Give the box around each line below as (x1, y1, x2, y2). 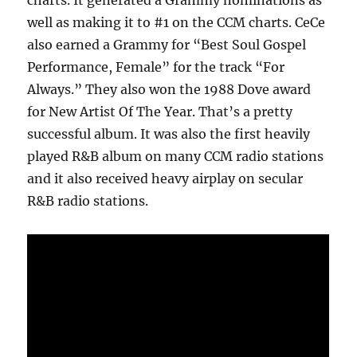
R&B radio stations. (27, 193, 149, 210)
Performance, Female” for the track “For (27, 59, 285, 76)
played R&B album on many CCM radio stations (27, 148, 324, 165)
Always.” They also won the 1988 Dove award (27, 81, 312, 98)
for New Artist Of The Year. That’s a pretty (27, 104, 293, 120)
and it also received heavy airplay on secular (27, 171, 304, 187)
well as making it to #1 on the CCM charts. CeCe (27, 14, 326, 31)
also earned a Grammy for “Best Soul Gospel (27, 37, 307, 53)
